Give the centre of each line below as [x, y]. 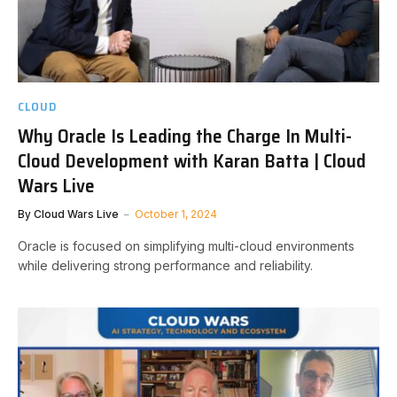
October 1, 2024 [176, 214]
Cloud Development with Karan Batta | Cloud [192, 160]
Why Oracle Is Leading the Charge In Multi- [185, 136]
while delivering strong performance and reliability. [165, 265]
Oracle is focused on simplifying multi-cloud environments [186, 245]
